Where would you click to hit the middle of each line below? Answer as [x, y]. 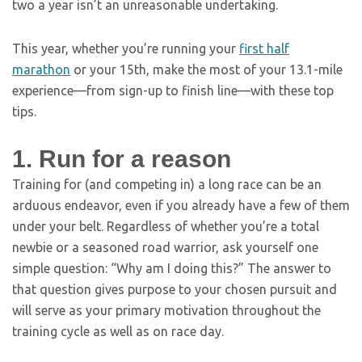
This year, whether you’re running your [126, 48]
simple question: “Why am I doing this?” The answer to [172, 268]
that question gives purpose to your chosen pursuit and [175, 289]
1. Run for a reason [122, 159]
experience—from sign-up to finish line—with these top [173, 90]
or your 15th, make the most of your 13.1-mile [206, 69]
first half [264, 48]
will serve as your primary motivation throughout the [166, 310]
